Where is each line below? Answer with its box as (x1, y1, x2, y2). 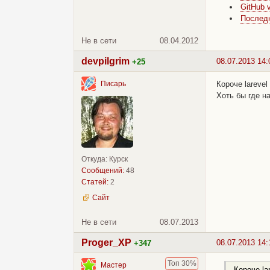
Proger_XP (81, 237, 131, 248)
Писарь (101, 80, 126, 89)
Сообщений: (81, 166, 124, 175)
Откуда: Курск (81, 154, 128, 163)
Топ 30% (167, 259, 196, 268)
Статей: (81, 177, 108, 186)
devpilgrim (81, 55, 130, 66)
